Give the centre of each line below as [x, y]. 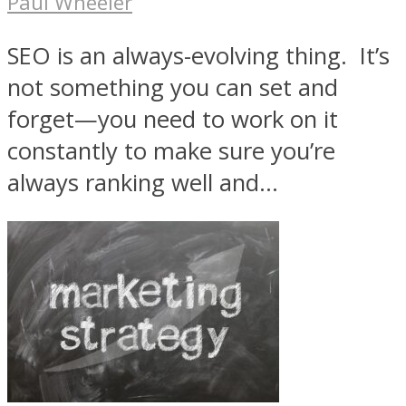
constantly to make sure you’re [171, 150]
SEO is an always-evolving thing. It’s [198, 55]
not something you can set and [173, 87]
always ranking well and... [143, 182]
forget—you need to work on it [173, 119]
